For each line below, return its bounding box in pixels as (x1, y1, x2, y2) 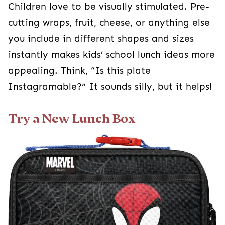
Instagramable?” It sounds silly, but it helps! (8, 81, 212, 93)
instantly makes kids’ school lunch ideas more (8, 49, 215, 61)
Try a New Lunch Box (8, 111, 135, 126)
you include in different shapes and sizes (8, 33, 194, 45)
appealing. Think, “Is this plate (8, 65, 151, 77)
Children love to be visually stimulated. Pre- (8, 1, 209, 13)
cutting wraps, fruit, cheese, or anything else (8, 17, 210, 29)
